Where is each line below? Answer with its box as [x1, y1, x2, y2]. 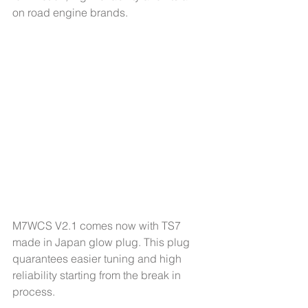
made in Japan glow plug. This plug [12, 234, 192, 249]
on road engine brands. [12, 5, 131, 19]
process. [12, 284, 55, 298]
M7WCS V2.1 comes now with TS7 [12, 218, 184, 232]
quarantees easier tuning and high [12, 251, 184, 265]
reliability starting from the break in [12, 267, 184, 282]
